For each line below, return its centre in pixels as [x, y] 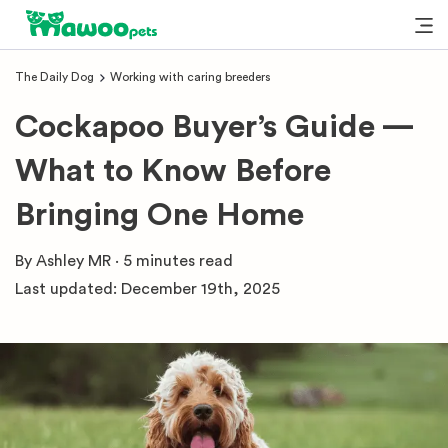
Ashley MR [73, 261]
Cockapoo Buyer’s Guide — [214, 127]
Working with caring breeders [190, 77]
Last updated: [66, 289]
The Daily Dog [54, 77]
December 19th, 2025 [200, 289]
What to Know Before [173, 171]
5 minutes [159, 261]
